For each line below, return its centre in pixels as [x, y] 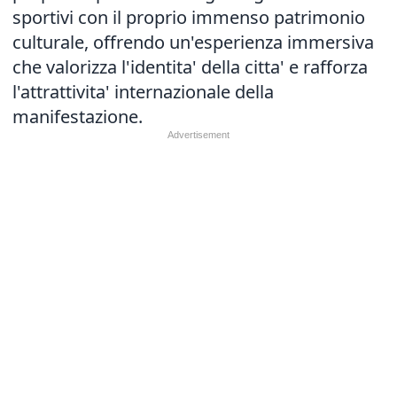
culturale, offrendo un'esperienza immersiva [193, 42]
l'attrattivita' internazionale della [143, 92]
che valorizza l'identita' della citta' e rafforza [190, 67]
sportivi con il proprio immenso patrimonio [189, 17]
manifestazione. [78, 117]
